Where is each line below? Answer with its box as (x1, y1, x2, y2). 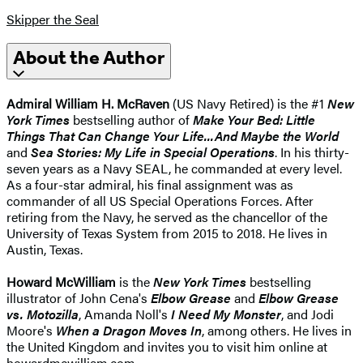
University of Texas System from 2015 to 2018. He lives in (6, 224, 327, 243)
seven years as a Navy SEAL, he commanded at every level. (6, 159, 342, 178)
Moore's (6, 321, 56, 340)
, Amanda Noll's (79, 305, 171, 324)
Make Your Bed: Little (193, 110, 315, 130)
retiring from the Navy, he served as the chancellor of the (6, 207, 327, 227)
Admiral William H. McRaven (6, 94, 169, 113)
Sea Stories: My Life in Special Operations (31, 143, 275, 162)
